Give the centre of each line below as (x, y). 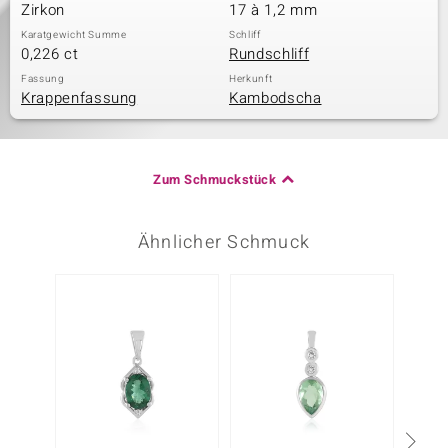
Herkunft (251, 79)
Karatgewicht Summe (74, 35)
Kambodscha (275, 98)
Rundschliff (269, 54)
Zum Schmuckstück (215, 179)
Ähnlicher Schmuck (224, 242)
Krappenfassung (79, 98)
